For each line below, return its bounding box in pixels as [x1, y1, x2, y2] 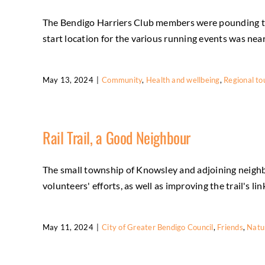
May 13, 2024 [43, 75, 93, 85]
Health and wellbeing [146, 75, 220, 85]
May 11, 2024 [43, 222, 93, 232]
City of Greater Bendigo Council [102, 222, 214, 232]
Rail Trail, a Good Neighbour [43, 126, 191, 149]
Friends [217, 222, 243, 232]
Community [102, 75, 143, 85]
